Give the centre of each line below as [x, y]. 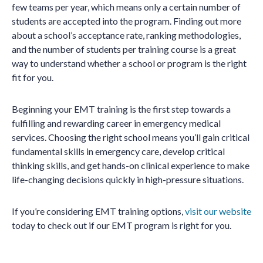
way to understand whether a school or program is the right [129, 63]
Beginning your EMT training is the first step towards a [121, 109]
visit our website [218, 211]
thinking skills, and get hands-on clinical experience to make [131, 165]
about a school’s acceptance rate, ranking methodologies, [126, 35]
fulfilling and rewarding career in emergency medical [116, 123]
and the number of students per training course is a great [124, 49]
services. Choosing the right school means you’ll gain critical [131, 137]
